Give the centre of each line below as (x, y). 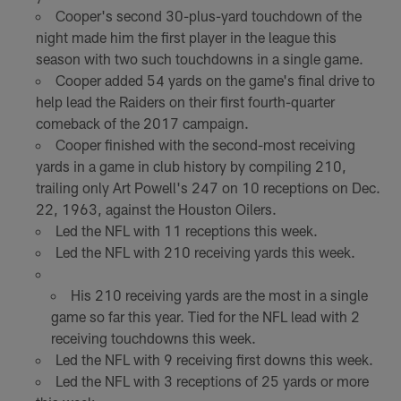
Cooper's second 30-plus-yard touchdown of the (208, 15)
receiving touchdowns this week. (154, 337)
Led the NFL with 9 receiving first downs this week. (214, 359)
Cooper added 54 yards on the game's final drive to (215, 80)
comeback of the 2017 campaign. (142, 123)
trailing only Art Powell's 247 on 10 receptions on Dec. (208, 187)
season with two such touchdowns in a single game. (199, 58)
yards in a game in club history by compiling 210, (191, 166)
